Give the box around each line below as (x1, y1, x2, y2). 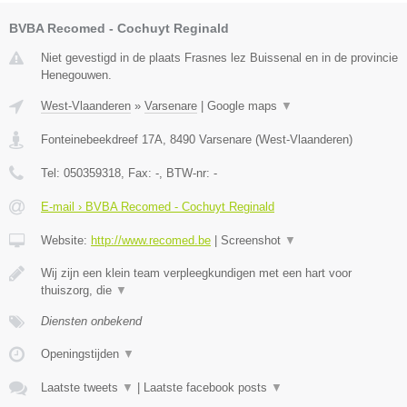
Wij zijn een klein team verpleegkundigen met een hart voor (41, 265, 352, 280)
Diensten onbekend (41, 313, 142, 328)
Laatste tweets (41, 380, 122, 394)
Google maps (207, 98, 281, 113)
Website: (41, 233, 91, 247)
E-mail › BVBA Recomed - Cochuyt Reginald (41, 199, 274, 213)
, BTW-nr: (159, 165, 213, 180)
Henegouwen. (41, 67, 112, 82)
